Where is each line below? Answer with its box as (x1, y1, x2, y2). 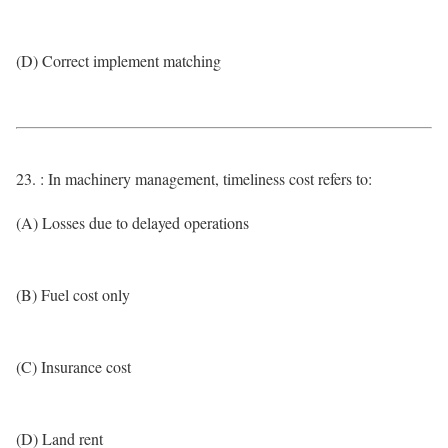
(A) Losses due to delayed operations (16, 212, 249, 233)
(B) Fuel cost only (16, 284, 130, 305)
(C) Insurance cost (16, 356, 131, 377)
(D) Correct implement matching (16, 50, 221, 71)
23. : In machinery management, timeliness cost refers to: (16, 168, 372, 189)
